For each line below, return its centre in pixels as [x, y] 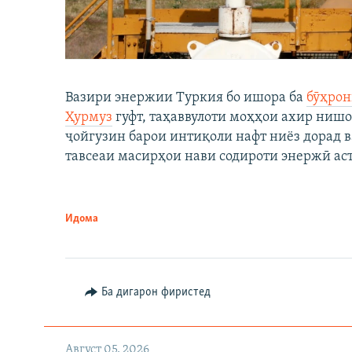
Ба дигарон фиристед [156, 292]
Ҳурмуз [89, 117]
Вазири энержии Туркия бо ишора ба [186, 97]
